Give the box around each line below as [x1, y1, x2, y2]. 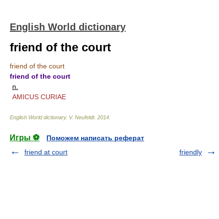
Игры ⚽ [10, 133, 40, 142]
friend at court [24, 148, 67, 156]
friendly [179, 148, 202, 156]
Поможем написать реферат [46, 134, 144, 142]
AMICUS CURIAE [12, 93, 66, 101]
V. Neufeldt [69, 114, 94, 120]
